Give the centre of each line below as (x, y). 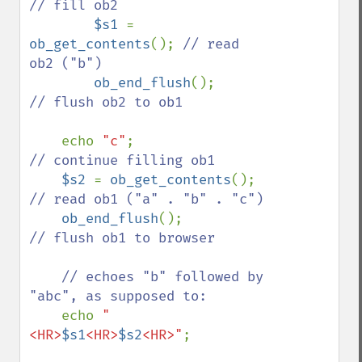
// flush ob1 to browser (122, 238)
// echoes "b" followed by (45, 277)
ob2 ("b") (65, 63)
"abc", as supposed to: (118, 296)
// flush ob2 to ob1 (106, 102)
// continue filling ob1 (122, 160)
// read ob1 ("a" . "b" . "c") (146, 199)
